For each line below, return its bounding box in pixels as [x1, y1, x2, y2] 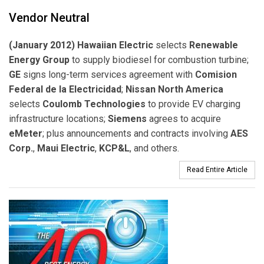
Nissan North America [126, 84, 223, 95]
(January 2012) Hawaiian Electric [9, 39, 153, 51]
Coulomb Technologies [42, 98, 146, 110]
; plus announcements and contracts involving [42, 128, 230, 140]
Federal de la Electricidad [9, 84, 121, 95]
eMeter [9, 128, 42, 140]
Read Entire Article [187, 165, 247, 174]
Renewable [189, 39, 238, 51]
